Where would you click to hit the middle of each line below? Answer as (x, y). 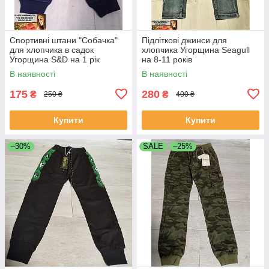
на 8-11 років (167, 59)
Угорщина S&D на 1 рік (55, 59)
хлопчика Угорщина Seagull (196, 50)
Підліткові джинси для (184, 40)
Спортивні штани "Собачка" (64, 40)
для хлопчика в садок (52, 50)
